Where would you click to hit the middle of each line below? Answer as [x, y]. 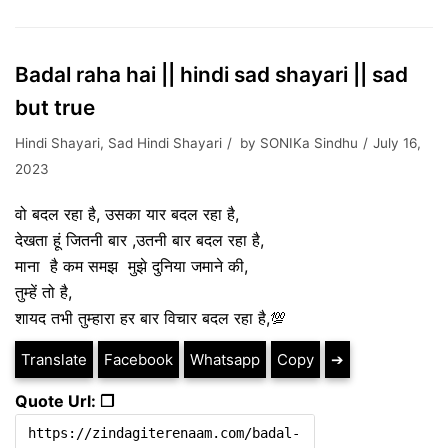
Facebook [138, 359]
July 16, [397, 143]
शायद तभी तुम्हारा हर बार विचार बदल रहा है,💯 [150, 318]
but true [55, 107]
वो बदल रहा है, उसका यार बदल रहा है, [127, 214]
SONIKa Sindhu [309, 143]
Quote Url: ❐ [64, 401]
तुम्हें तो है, [43, 292]
